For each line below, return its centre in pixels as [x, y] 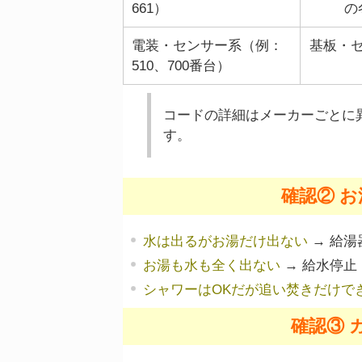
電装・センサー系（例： [207, 46]
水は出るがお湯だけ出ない [225, 242]
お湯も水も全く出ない [212, 266]
